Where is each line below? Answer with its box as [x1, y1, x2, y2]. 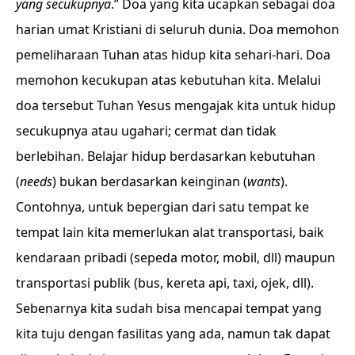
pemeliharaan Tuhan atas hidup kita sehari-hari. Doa [16, 46, 330, 63]
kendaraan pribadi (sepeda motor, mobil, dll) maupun [16, 249, 335, 266]
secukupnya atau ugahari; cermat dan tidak [16, 122, 277, 139]
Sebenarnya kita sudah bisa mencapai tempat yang [16, 300, 322, 317]
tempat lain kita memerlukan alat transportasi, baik [16, 223, 324, 241]
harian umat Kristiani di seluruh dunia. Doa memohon [16, 21, 339, 38]
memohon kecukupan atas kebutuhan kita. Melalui [16, 71, 321, 89]
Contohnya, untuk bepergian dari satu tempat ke [16, 198, 309, 216]
